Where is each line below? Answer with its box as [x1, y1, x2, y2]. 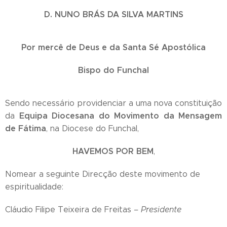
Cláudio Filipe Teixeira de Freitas [5, 204, 134, 214]
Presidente [141, 204, 181, 214]
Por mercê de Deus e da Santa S [21, 42, 154, 53]
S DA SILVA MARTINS [99, 9, 183, 20]
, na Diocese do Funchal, [46, 123, 139, 133]
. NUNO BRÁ [50, 9, 100, 20]
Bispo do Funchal [78, 64, 149, 75]
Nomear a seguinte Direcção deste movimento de [5, 169, 200, 179]
